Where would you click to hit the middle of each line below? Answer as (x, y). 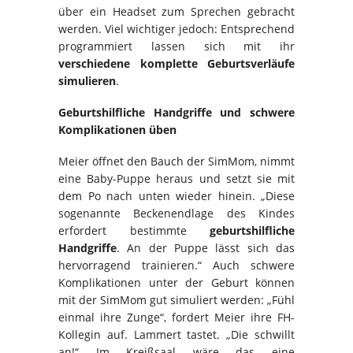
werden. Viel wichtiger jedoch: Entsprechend (176, 29)
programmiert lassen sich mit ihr (176, 46)
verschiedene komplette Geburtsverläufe (176, 64)
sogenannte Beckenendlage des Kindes (176, 214)
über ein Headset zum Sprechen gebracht (176, 12)
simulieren (87, 81)
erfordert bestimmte (134, 231)
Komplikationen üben (117, 130)
